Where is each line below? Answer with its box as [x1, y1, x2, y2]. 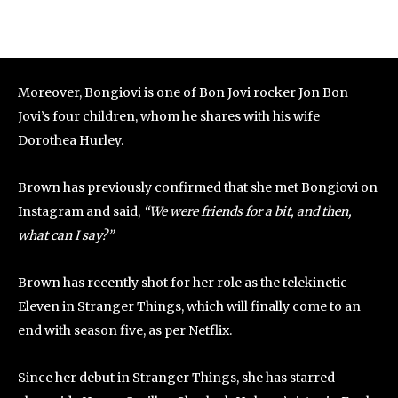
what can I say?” [18, 227, 116, 244]
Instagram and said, [18, 203, 140, 220]
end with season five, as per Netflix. [18, 322, 235, 339]
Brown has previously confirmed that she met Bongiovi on [18, 179, 378, 196]
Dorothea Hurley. [18, 132, 126, 149]
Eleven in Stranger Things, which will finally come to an [18, 298, 361, 315]
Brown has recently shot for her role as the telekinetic [18, 275, 347, 291]
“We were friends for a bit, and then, [140, 203, 352, 220]
